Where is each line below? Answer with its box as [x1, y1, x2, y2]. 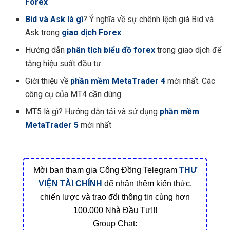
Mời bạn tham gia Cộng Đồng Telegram [33, 166, 179, 175]
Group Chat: [93, 219, 137, 228]
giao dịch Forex [62, 28, 122, 38]
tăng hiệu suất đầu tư [25, 59, 102, 69]
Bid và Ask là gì [25, 14, 84, 25]
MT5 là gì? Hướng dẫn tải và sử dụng [25, 107, 158, 117]
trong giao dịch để [155, 45, 222, 55]
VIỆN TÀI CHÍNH [38, 179, 102, 188]
